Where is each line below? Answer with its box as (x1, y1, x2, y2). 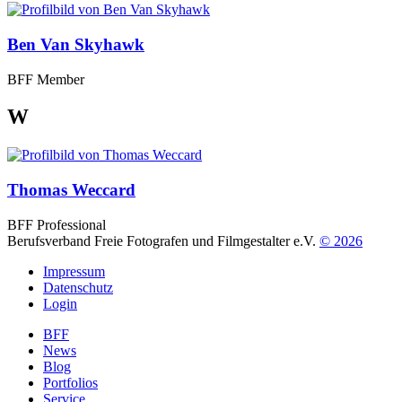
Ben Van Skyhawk (7, 34, 144, 54)
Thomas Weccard (7, 180, 135, 200)
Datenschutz (43, 279, 113, 295)
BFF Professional (7, 216, 106, 232)
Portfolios (43, 374, 98, 390)
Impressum (43, 263, 105, 279)
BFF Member (7, 71, 84, 87)
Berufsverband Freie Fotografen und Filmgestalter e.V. (7, 232, 319, 249)
